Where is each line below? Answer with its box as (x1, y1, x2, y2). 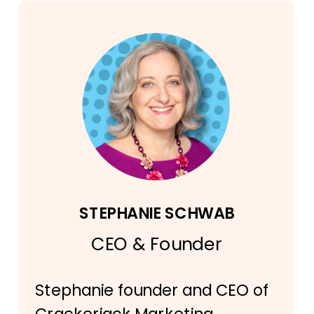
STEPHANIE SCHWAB (78, 202, 234, 225)
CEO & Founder (91, 231, 222, 257)
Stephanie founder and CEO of (35, 279, 269, 303)
